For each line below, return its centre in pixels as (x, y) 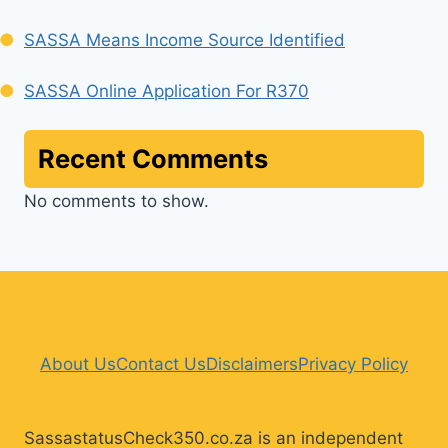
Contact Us (161, 364)
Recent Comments (153, 159)
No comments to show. (116, 201)
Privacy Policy (353, 364)
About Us (78, 364)
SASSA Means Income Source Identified (184, 39)
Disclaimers (252, 364)
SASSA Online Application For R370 (166, 90)
